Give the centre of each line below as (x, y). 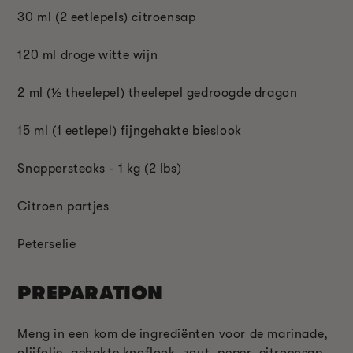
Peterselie (47, 244)
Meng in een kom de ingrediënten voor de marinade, (173, 334)
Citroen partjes (63, 206)
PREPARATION (90, 294)
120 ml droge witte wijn (88, 55)
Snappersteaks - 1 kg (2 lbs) (100, 168)
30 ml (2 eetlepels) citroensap (107, 17)
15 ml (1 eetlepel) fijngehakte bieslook (130, 130)
